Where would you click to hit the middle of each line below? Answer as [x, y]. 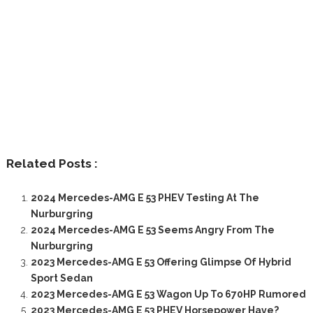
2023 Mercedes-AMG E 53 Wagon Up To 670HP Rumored [168, 294]
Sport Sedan [61, 278]
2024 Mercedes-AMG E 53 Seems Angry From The [152, 230]
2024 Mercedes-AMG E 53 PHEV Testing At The [145, 198]
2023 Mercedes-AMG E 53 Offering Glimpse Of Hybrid [161, 262]
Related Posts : [52, 164]
